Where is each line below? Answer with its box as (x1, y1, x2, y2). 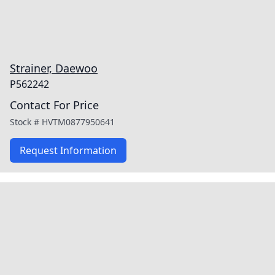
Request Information (20, 144, 117, 157)
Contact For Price (10, 98, 99, 112)
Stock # (10, 116, 42, 128)
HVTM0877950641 (42, 116, 115, 128)
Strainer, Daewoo (10, 61, 98, 76)
